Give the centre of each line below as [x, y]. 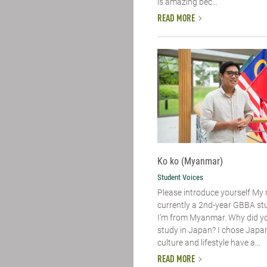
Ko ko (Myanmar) [190, 161]
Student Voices [180, 177]
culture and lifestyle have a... [209, 242]
